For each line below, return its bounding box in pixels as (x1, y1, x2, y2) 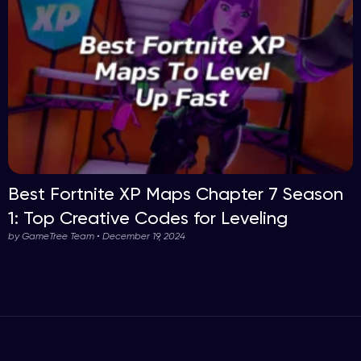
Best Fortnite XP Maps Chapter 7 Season (8, 184, 343, 205)
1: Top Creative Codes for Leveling (8, 208, 288, 229)
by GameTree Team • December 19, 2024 (8, 230, 185, 243)
